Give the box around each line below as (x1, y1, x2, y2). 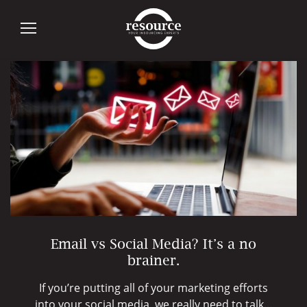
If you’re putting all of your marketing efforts (39, 280, 268, 296)
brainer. (127, 254, 180, 269)
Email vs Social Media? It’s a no (51, 238, 256, 252)
